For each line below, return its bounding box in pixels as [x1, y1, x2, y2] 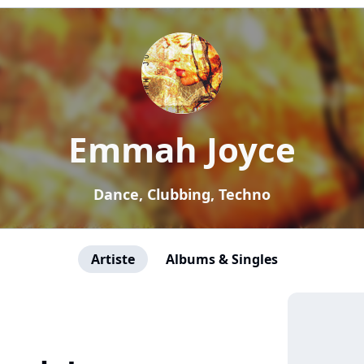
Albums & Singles [166, 250, 278, 268]
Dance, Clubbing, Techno [93, 184, 271, 204]
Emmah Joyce [68, 126, 296, 172]
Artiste [91, 250, 135, 268]
